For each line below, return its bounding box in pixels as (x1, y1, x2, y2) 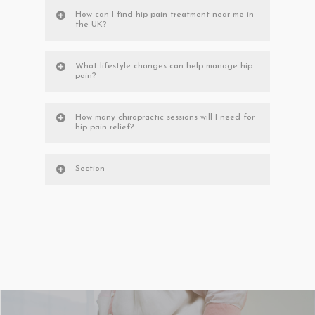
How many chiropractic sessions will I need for (75, 113, 255, 122)
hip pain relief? (75, 123, 134, 132)
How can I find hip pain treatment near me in (75, 11, 254, 20)
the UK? (75, 20, 106, 30)
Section (75, 165, 105, 174)
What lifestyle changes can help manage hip (75, 62, 252, 71)
